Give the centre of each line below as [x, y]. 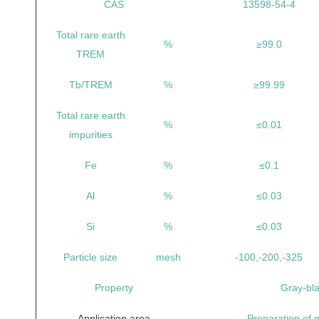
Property [114, 288]
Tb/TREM [90, 85]
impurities [90, 135]
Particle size [90, 257]
